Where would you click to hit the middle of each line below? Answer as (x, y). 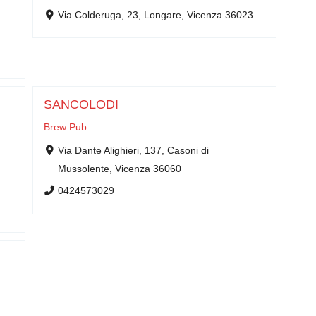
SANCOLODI (81, 104)
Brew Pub (65, 127)
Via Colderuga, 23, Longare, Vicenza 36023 (155, 15)
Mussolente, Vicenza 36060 (119, 169)
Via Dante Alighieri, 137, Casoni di (133, 150)
